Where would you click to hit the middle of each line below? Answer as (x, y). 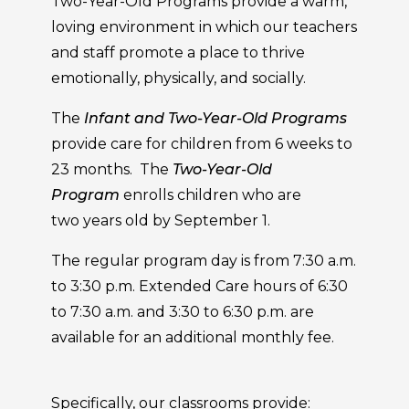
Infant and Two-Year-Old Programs (215, 118)
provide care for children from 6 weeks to (202, 144)
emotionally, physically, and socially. (178, 78)
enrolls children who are (210, 195)
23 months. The (112, 169)
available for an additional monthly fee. (204, 337)
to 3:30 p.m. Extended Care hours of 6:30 (199, 286)
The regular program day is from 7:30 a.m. (204, 261)
